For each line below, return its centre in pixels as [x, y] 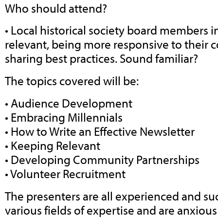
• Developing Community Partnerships [102, 159]
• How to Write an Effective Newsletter [100, 131]
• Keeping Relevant [53, 145]
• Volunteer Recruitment [65, 173]
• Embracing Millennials [64, 117]
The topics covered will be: [72, 81]
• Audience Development [69, 103]
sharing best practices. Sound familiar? [101, 58]
